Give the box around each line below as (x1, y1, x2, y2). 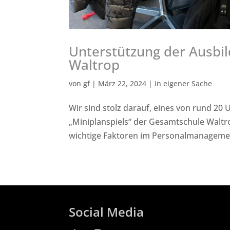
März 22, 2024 (98, 79, 147, 89)
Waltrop (69, 55, 120, 74)
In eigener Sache (155, 79, 213, 89)
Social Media (69, 203, 144, 221)
